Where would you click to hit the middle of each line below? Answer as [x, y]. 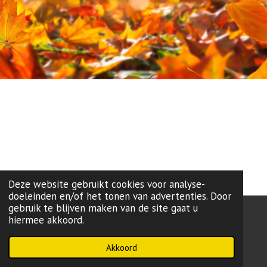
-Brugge [103, 228]
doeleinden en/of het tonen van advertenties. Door [119, 196]
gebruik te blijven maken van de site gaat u [103, 208]
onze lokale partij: [42, 228]
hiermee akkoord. [46, 220]
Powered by [28, 240]
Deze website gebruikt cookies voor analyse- [106, 184]
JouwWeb [63, 240]
